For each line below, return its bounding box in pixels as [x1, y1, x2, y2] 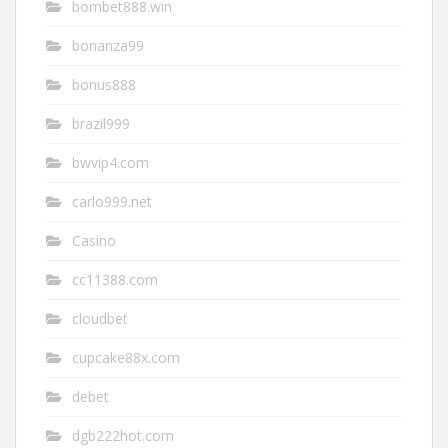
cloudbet [72, 309, 128, 329]
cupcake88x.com [72, 348, 180, 368]
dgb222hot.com [72, 426, 174, 446]
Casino [72, 231, 116, 251]
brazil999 [72, 114, 130, 134]
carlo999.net [72, 192, 152, 212]
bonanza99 [72, 36, 144, 56]
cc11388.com [72, 270, 158, 290]
